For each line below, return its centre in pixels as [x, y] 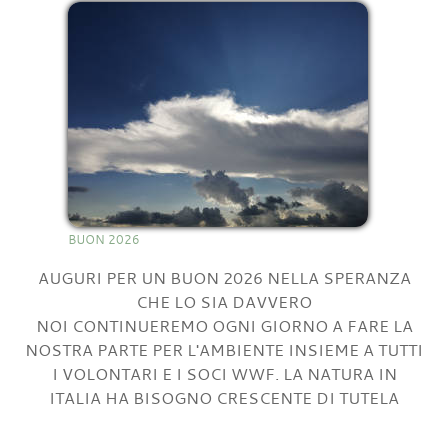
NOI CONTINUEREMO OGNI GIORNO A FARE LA [224, 325]
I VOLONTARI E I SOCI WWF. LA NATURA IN [224, 373]
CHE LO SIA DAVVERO [224, 301]
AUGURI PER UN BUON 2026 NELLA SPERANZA [224, 277]
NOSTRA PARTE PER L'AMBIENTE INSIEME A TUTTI [224, 349]
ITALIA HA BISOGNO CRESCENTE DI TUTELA [224, 397]
